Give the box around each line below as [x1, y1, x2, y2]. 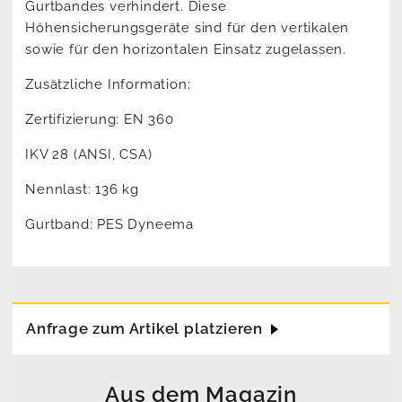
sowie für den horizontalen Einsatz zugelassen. [25, 41, 346, 58]
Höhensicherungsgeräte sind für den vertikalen [25, 20, 350, 37]
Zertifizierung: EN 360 [25, 111, 174, 128]
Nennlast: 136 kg [25, 181, 139, 198]
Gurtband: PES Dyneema [25, 216, 194, 233]
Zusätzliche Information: [25, 76, 191, 93]
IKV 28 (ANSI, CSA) [25, 146, 153, 163]
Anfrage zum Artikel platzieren [26, 319, 264, 338]
